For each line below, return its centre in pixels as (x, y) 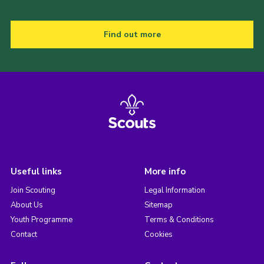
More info (165, 171)
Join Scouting (33, 190)
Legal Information (174, 190)
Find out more (132, 34)
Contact (24, 234)
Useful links (36, 171)
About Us (27, 205)
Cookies (158, 234)
